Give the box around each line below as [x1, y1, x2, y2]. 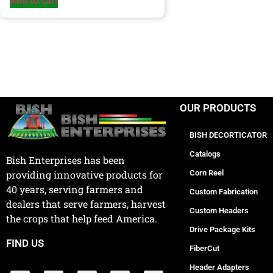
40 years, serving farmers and [6, 183, 143, 196]
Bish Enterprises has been [6, 154, 125, 167]
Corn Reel [190, 168, 224, 177]
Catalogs [190, 149, 221, 158]
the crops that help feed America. [6, 212, 157, 225]
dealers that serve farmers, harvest [6, 197, 166, 211]
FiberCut [190, 243, 219, 253]
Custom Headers [190, 205, 249, 215]
